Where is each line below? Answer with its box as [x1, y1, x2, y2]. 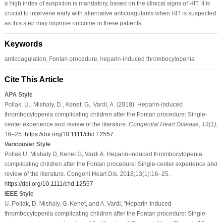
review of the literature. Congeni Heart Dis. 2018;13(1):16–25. [4, 170, 170, 177]
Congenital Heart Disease [128, 120, 199, 128]
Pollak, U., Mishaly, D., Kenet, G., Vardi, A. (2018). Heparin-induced [4, 101, 183, 108]
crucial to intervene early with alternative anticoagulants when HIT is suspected [4, 9, 216, 17]
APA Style [4, 91, 33, 98]
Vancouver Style [4, 140, 51, 148]
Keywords [4, 39, 43, 48]
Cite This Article [4, 75, 63, 84]
